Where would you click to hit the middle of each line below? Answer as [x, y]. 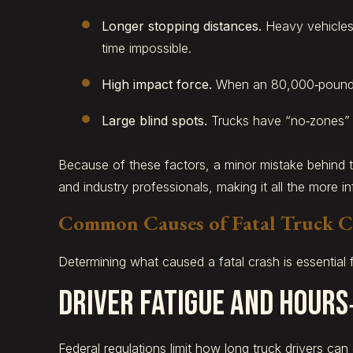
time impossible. [146, 48]
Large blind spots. [154, 121]
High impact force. [156, 85]
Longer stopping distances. [181, 26]
